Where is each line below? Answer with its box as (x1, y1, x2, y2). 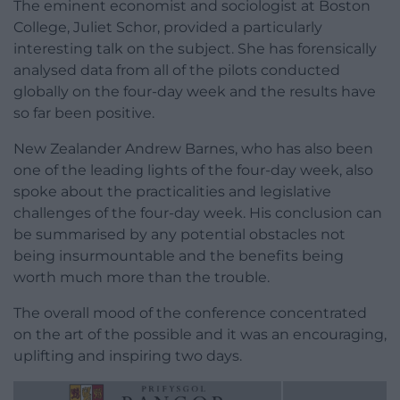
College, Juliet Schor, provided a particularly (13, 18, 322, 36)
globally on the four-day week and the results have (13, 82, 376, 100)
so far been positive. (13, 104, 154, 121)
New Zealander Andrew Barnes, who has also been (13, 139, 373, 157)
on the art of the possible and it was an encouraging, (13, 325, 387, 343)
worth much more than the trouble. (13, 268, 270, 286)
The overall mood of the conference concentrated (13, 304, 367, 321)
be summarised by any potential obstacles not (13, 225, 346, 243)
